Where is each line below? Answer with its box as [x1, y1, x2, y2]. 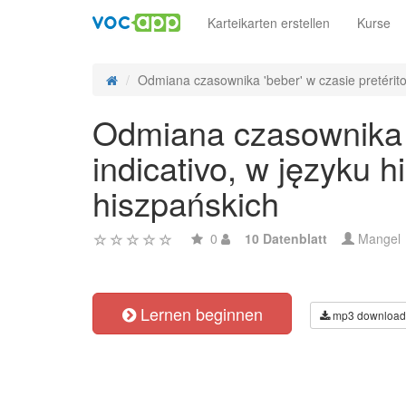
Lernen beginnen [135, 302, 263, 325]
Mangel [354, 229, 401, 247]
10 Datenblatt [245, 229, 327, 247]
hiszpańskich [92, 179, 279, 226]
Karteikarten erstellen [208, 14, 330, 32]
